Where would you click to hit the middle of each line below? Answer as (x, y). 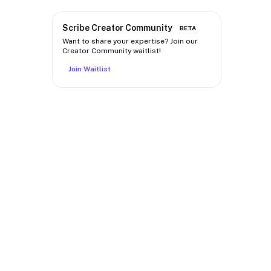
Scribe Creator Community (117, 28)
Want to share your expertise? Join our (130, 41)
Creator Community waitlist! (112, 51)
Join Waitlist (90, 69)
